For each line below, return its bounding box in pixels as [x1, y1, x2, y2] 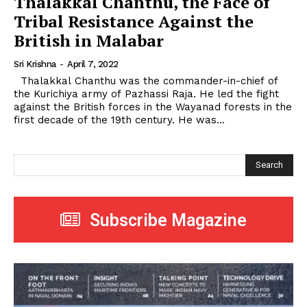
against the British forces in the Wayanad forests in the [14, 101, 292, 114]
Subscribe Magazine [90, 210, 247, 230]
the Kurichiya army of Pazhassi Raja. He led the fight [14, 88, 279, 101]
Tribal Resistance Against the [14, 10, 254, 33]
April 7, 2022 [67, 59, 119, 70]
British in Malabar [14, 29, 164, 52]
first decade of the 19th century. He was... [14, 114, 225, 127]
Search [256, 159, 283, 170]
